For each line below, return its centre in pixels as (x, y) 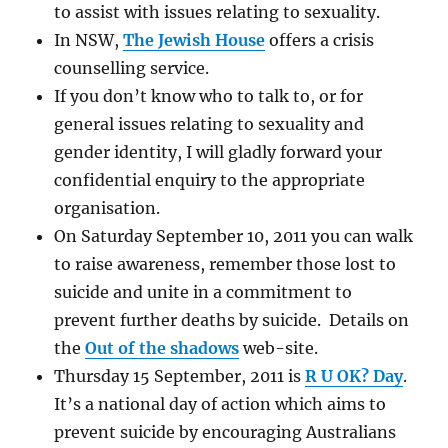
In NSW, (89, 39)
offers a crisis (320, 39)
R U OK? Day (354, 375)
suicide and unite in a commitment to (203, 291)
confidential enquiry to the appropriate (210, 179)
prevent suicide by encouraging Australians (225, 431)
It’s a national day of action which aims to (220, 403)
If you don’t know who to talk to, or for (209, 95)
